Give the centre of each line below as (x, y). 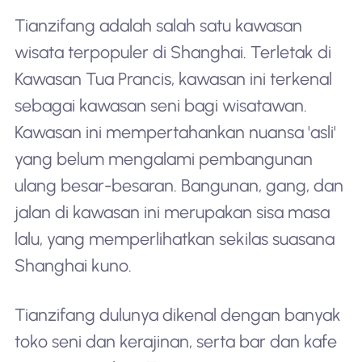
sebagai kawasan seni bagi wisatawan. (160, 105)
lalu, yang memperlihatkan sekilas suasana (174, 238)
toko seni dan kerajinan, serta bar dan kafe (175, 342)
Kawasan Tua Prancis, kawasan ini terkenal (173, 78)
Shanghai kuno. (73, 265)
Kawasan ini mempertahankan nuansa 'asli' (175, 132)
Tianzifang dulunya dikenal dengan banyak (177, 315)
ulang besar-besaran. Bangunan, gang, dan (179, 185)
